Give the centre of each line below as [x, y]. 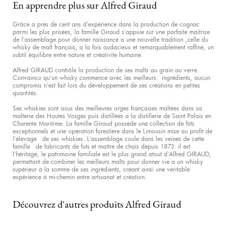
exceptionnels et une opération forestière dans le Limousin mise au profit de [112, 131]
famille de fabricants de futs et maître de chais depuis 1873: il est [102, 146]
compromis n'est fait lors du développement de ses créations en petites [106, 85]
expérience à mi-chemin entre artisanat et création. [80, 177]
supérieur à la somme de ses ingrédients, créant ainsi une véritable [101, 169]
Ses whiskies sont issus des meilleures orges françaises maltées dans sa [107, 108]
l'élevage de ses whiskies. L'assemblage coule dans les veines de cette [108, 138]
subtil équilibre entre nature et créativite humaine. [78, 54]
